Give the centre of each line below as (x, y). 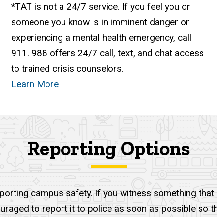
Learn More (35, 84)
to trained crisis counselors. (67, 69)
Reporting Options (108, 148)
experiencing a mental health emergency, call (101, 38)
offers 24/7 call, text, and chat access (127, 53)
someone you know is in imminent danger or (100, 22)
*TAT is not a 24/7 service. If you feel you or (101, 7)
